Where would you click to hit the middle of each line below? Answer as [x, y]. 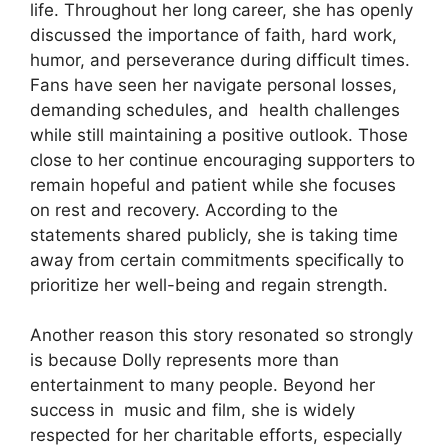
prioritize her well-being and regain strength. [209, 284]
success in [77, 410]
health [284, 109]
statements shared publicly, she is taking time [214, 234]
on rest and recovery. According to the [184, 209]
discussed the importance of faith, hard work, [213, 34]
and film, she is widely [263, 410]
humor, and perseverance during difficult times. [220, 59]
